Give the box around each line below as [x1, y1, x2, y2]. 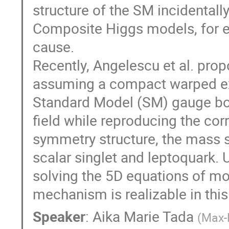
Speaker [33, 206, 86, 226]
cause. [33, 36, 75, 56]
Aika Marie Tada [93, 206, 194, 226]
